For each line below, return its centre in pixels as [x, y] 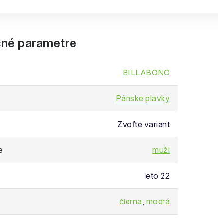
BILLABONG [146, 73]
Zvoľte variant [144, 124]
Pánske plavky [143, 98]
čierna [130, 201]
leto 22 [157, 176]
